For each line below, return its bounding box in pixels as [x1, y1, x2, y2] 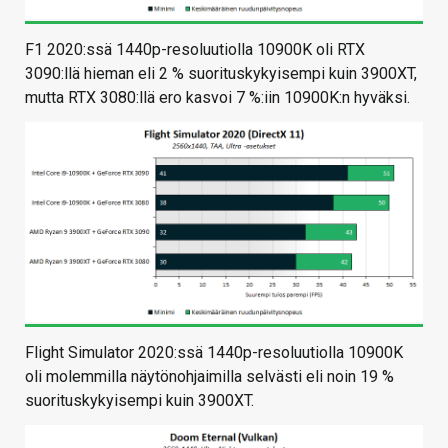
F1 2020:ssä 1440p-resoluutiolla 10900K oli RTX [25, 39, 365, 59]
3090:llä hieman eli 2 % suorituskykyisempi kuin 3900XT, [25, 63, 417, 83]
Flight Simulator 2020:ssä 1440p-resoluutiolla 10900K [25, 343, 403, 363]
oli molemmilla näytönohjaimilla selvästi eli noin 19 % [25, 367, 394, 387]
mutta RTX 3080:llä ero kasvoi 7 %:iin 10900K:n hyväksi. [25, 87, 410, 107]
